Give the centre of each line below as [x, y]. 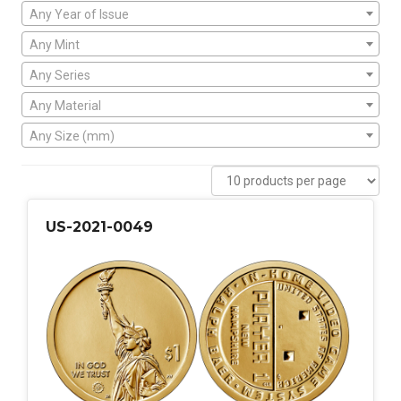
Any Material [65, 106]
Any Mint [55, 45]
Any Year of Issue [79, 15]
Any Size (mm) [72, 137]
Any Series [60, 76]
